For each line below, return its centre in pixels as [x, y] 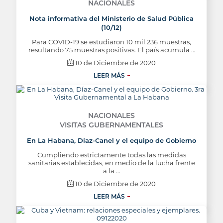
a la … [111, 171]
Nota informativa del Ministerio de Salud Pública [111, 18]
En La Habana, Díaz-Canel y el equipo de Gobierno [111, 140]
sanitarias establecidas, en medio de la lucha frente [111, 163]
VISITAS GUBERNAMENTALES [111, 125]
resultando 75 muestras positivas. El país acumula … [111, 50]
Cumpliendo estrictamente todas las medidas [111, 155]
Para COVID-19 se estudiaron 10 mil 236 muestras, [111, 42]
